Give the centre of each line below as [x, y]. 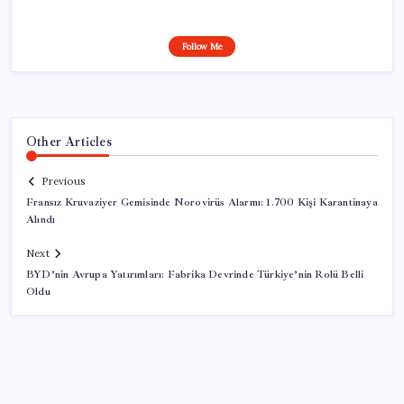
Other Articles [69, 141]
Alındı [41, 220]
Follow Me [202, 46]
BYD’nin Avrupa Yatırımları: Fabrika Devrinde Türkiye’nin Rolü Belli [195, 275]
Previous [63, 182]
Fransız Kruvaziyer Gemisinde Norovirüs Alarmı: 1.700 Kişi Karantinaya [202, 203]
